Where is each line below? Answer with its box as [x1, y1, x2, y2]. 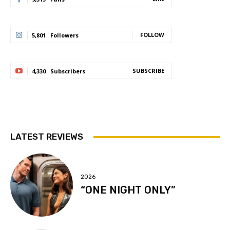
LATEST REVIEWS [10, 131, 83, 142]
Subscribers [50, 67, 85, 75]
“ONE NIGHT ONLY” [81, 183, 176, 196]
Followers [50, 31, 79, 40]
